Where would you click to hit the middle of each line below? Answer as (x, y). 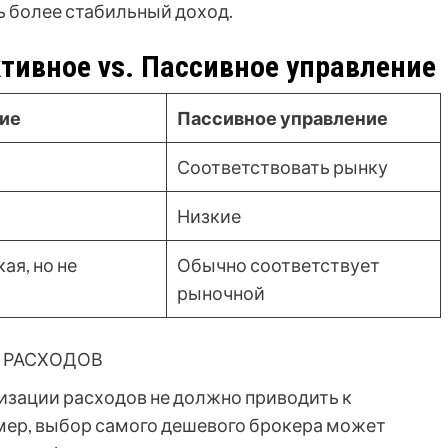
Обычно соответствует (278, 265)
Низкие (209, 216)
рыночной (221, 293)
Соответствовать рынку (282, 167)
